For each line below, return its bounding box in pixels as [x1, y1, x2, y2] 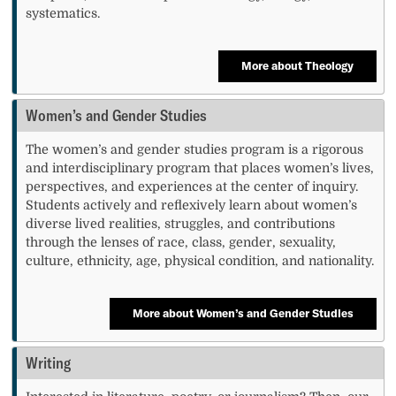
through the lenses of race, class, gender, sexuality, [26, 234, 337, 249]
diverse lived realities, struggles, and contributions [26, 216, 336, 231]
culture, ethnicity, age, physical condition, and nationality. [26, 253, 375, 268]
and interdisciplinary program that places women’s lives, [26, 160, 375, 175]
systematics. [26, 5, 101, 20]
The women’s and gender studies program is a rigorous [26, 141, 364, 156]
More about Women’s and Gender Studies [132, 306, 354, 321]
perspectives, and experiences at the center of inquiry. [26, 179, 359, 194]
